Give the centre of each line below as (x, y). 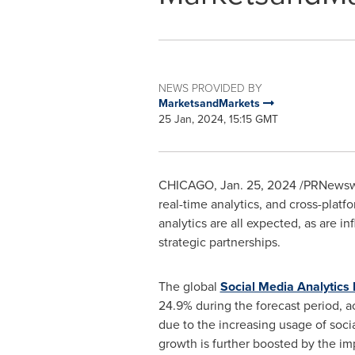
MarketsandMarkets (210, 103)
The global (189, 286)
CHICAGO (186, 185)
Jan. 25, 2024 (258, 185)
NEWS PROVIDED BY (210, 88)
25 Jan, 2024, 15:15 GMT (218, 119)
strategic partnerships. (219, 242)
